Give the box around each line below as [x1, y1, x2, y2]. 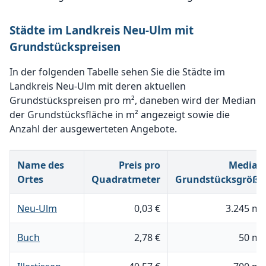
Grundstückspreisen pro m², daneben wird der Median [9, 94, 256, 107]
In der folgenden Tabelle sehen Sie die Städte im [9, 65, 225, 78]
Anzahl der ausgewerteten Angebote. [9, 122, 177, 135]
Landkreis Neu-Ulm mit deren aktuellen [9, 80, 186, 93]
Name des [17, 159, 64, 172]
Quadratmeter [91, 173, 160, 186]
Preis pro [119, 159, 160, 172]
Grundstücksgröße [175, 173, 264, 186]
